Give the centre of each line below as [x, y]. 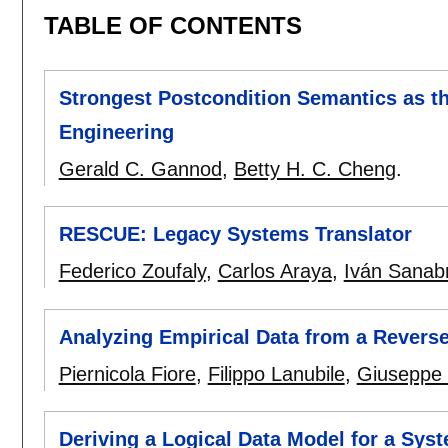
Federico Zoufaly [132, 271]
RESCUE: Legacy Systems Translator [235, 234]
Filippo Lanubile [276, 373]
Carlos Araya [274, 271]
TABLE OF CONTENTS [172, 25]
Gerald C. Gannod [140, 169]
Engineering [116, 132]
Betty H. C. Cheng [314, 169]
